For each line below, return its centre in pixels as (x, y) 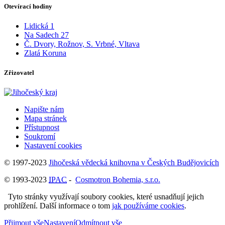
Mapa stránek (45, 119)
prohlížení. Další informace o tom (58, 206)
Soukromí (40, 137)
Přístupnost (42, 128)
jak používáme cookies (148, 206)
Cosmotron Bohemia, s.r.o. (118, 180)
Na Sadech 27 (46, 35)
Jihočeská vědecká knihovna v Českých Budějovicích (134, 163)
